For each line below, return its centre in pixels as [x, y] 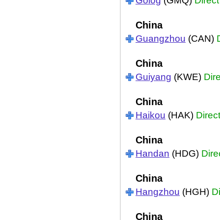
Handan [152, 153]
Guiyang [153, 77]
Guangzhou [161, 39]
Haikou [151, 115]
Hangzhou [158, 192]
